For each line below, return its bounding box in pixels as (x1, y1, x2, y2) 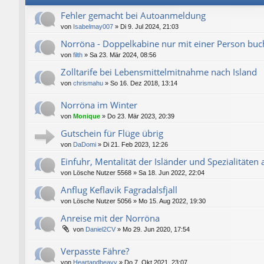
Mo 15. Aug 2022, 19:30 (138, 197, 206, 205)
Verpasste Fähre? (61, 245, 129, 258)
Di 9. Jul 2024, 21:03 (120, 22, 179, 30)
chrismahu (73, 79, 103, 87)
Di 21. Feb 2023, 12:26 (103, 141, 168, 148)
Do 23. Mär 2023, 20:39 (107, 113, 174, 120)
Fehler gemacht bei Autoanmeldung (61, 9, 206, 21)
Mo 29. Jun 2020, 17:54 (123, 226, 190, 233)
